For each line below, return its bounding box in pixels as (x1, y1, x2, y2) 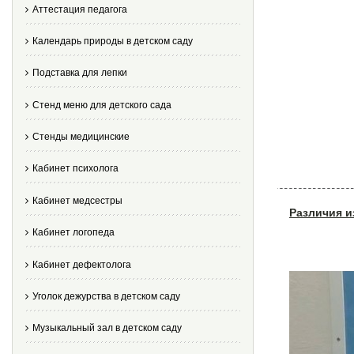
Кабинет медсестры (32, 194, 122, 206)
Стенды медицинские (32, 131, 130, 143)
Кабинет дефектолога (32, 258, 131, 270)
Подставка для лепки (32, 67, 127, 79)
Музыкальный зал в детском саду (32, 322, 182, 334)
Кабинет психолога (32, 163, 119, 175)
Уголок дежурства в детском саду (32, 291, 180, 303)
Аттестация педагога (32, 3, 127, 15)
